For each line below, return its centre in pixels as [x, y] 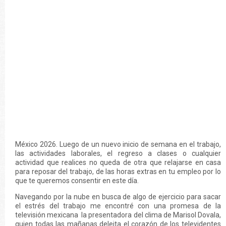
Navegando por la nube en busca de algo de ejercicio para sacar [118, 197]
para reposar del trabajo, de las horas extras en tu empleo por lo [118, 172]
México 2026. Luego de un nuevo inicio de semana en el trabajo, [118, 144]
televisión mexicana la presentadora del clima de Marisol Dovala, [118, 215]
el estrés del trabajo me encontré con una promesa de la [118, 206]
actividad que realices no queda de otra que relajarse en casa [118, 162]
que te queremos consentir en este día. [78, 181]
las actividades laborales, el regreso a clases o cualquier [118, 153]
